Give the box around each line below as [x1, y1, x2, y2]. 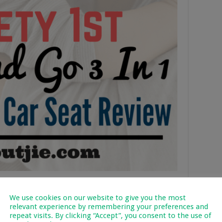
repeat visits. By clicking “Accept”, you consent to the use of [9, 211, 211, 220]
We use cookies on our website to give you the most [9, 193, 186, 202]
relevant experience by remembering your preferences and [9, 202, 208, 211]
